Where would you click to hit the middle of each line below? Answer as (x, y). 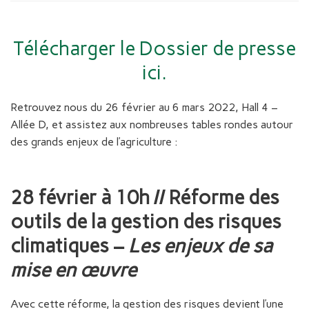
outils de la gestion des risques (146, 221)
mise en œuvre (73, 269)
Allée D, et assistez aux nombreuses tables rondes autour (152, 124)
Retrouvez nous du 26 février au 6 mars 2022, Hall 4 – (144, 107)
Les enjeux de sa (200, 245)
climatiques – (69, 245)
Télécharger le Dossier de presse (154, 49)
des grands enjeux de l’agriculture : (94, 141)
